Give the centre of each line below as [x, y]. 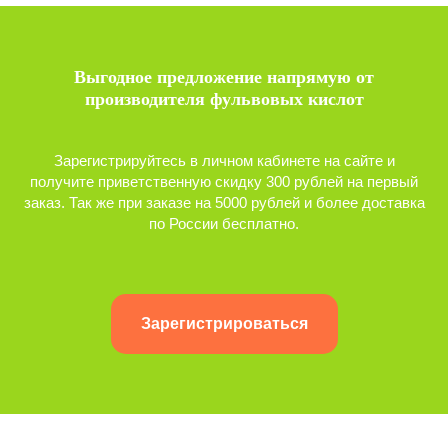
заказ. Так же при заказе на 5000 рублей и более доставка [224, 202]
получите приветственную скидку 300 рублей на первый [224, 181]
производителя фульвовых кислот [224, 99]
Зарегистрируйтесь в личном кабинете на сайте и [224, 160]
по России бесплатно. [224, 223]
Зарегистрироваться [224, 323]
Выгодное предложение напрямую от [224, 77]
